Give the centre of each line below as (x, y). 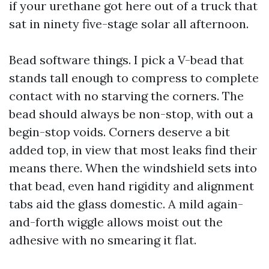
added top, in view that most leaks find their (133, 150)
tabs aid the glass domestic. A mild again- (126, 204)
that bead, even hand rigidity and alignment (131, 186)
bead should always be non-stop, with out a (131, 114)
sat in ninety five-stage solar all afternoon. (129, 24)
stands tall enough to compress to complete (134, 78)
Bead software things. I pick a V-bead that (126, 60)
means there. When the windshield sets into (133, 168)
